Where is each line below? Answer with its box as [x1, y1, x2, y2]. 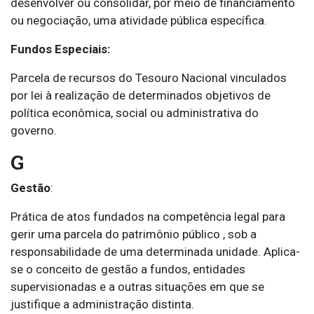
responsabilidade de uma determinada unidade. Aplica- [11, 245, 300, 259]
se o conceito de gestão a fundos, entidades [11, 262, 245, 277]
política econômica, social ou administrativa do [11, 106, 259, 121]
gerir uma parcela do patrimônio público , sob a [11, 227, 257, 242]
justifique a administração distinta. [11, 297, 194, 312]
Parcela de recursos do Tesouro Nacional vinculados [11, 71, 287, 86]
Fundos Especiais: [11, 42, 110, 57]
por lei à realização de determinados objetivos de [11, 88, 271, 103]
